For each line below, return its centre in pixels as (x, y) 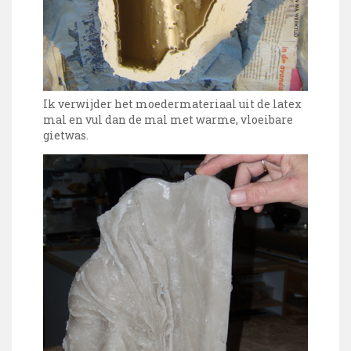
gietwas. (66, 136)
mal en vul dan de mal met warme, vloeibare (168, 120)
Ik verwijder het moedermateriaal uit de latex (172, 104)
